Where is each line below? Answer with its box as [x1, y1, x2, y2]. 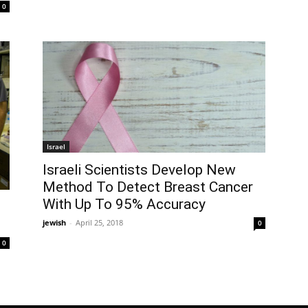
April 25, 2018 [76, 217, 123, 228]
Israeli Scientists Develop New [43, 161, 236, 178]
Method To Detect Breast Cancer [43, 178, 253, 195]
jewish [43, 217, 66, 228]
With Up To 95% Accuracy [43, 195, 206, 212]
